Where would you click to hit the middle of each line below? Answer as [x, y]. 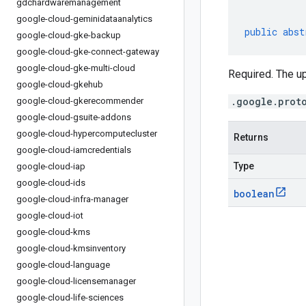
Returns [251, 137]
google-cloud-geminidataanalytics [84, 19]
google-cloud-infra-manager [72, 199]
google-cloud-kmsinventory [71, 248]
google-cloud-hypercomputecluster [87, 134]
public [261, 32]
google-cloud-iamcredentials [74, 150]
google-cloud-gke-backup [69, 35]
